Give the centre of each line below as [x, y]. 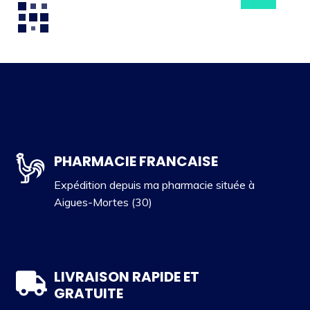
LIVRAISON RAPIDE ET [126, 276]
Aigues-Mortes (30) [103, 202]
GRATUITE [88, 293]
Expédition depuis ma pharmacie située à [154, 185]
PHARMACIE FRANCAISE [136, 161]
